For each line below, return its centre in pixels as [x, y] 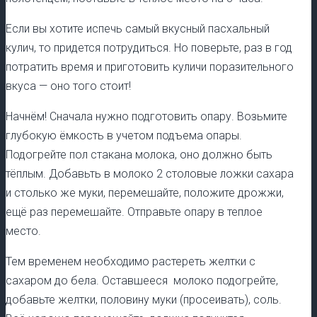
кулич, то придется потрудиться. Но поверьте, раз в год [149, 47]
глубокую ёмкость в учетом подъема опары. [124, 135]
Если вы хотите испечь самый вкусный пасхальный [138, 28]
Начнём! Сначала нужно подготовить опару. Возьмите [146, 116]
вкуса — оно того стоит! [68, 86]
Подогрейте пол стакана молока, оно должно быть [139, 154]
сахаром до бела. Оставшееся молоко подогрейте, [142, 280]
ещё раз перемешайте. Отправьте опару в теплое [134, 212]
